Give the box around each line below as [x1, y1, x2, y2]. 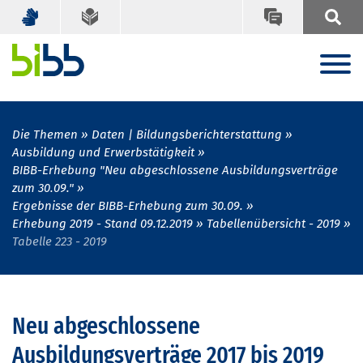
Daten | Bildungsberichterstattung [92, 127, 282, 143]
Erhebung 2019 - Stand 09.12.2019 [12, 216, 193, 232]
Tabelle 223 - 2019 [12, 234, 107, 250]
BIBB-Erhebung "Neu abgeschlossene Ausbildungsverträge [12, 163, 338, 178]
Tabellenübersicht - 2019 [207, 216, 340, 232]
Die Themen [12, 127, 78, 143]
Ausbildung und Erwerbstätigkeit [12, 145, 194, 160]
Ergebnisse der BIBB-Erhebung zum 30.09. [12, 199, 243, 214]
